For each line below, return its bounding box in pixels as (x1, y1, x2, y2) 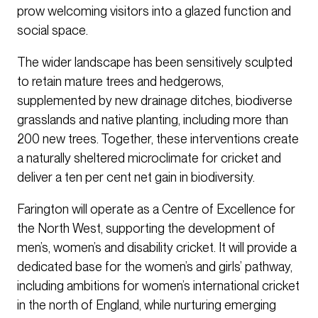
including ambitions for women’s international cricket (17, 278, 300, 294)
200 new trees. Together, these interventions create (17, 131, 299, 147)
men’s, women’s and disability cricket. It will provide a (17, 240, 297, 256)
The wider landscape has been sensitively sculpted (17, 55, 292, 70)
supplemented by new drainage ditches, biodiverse (17, 93, 292, 109)
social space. (17, 23, 88, 38)
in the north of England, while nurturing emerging (17, 297, 276, 313)
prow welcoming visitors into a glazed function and (17, 4, 291, 19)
